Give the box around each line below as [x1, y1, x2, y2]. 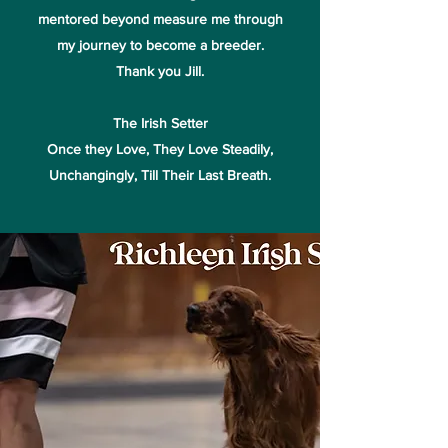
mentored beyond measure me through [37, 11, 283, 27]
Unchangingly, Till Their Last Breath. [49, 167, 271, 183]
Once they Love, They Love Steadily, [47, 141, 273, 157]
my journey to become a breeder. [56, 37, 264, 53]
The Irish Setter [112, 115, 208, 131]
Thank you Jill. [116, 63, 204, 79]
